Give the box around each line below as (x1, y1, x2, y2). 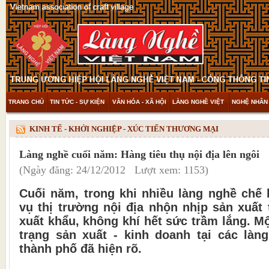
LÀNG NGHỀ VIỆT (172, 98, 226, 105)
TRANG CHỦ (8, 98, 44, 105)
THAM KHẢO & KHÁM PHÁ (8, 119, 84, 125)
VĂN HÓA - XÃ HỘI (112, 98, 166, 105)
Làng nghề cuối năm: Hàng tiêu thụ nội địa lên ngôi (19, 148, 259, 160)
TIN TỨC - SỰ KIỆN (50, 98, 106, 105)
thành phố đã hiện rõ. (19, 241, 142, 255)
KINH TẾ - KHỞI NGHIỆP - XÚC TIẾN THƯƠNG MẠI (29, 124, 219, 133)
